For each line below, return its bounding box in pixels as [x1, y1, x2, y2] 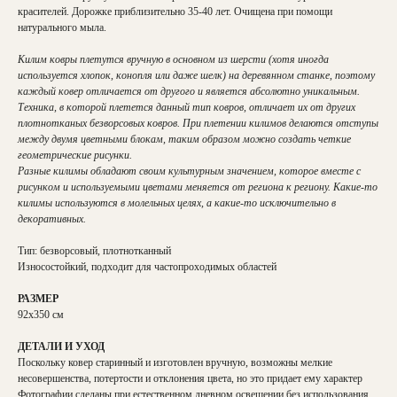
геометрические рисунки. [18, 149, 132, 161]
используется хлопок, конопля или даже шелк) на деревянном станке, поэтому [18, 69, 375, 82]
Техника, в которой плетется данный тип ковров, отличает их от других [18, 101, 355, 113]
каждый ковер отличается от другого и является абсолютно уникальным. [18, 85, 360, 97]
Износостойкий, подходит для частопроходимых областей [18, 261, 276, 273]
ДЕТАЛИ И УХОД [18, 340, 105, 353]
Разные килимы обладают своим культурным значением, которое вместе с [18, 165, 361, 177]
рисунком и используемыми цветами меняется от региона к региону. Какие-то [18, 181, 378, 193]
